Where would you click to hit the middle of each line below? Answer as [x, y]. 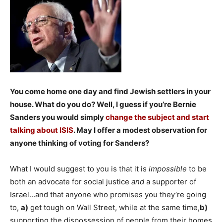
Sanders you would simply [58, 117]
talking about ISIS [42, 130]
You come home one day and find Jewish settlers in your [110, 91]
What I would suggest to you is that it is [79, 169]
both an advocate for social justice [71, 182]
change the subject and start [157, 117]
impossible [168, 169]
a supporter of [170, 182]
